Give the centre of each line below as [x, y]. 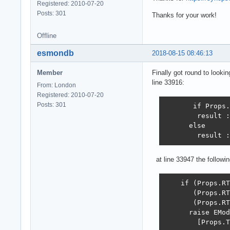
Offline [47, 35]
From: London [56, 85]
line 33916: [168, 82]
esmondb [55, 53]
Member [50, 72]
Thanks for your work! [184, 15]
